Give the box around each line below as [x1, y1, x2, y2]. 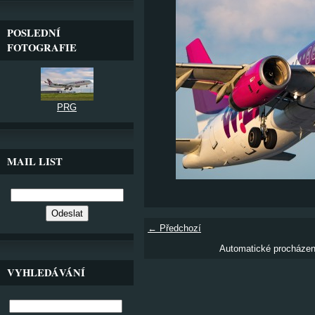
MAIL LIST [7, 154, 63, 169]
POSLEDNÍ [7, 25, 60, 40]
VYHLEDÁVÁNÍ [7, 265, 85, 280]
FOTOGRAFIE [7, 40, 77, 55]
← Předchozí [148, 223, 201, 233]
